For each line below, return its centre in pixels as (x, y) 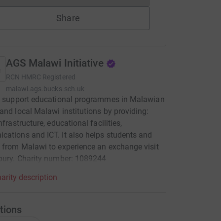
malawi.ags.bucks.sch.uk (45, 89)
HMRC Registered (48, 77)
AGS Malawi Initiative (55, 63)
